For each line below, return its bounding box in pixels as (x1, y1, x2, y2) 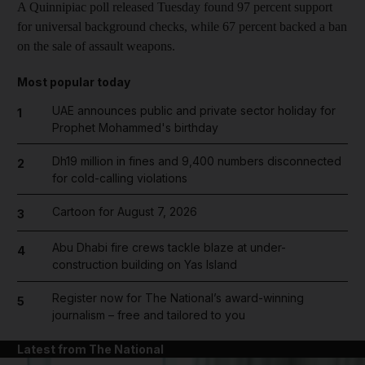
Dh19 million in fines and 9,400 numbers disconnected (51, 153, 341, 168)
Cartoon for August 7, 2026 (51, 204, 197, 218)
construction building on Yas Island (51, 257, 237, 271)
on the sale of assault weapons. (17, 38, 175, 53)
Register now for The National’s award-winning (51, 291, 304, 305)
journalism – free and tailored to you (51, 308, 245, 322)
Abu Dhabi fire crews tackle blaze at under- (51, 240, 286, 254)
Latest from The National (17, 342, 164, 356)
